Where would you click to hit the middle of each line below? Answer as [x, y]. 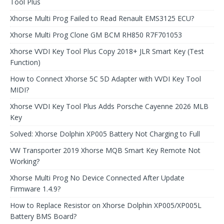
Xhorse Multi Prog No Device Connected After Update [97, 177]
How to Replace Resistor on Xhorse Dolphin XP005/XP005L [106, 205]
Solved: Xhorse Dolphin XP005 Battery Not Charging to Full [105, 133]
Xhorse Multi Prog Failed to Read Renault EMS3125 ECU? [102, 18]
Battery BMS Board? [43, 216]
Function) [25, 62]
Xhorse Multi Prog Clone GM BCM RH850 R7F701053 [96, 34]
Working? [25, 161]
